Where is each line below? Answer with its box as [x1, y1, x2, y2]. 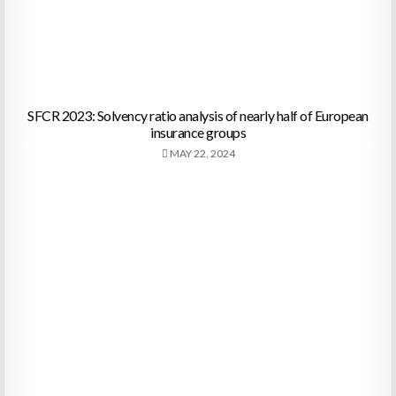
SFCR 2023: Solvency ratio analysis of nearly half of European [27, 106, 369, 124]
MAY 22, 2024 [167, 146, 235, 160]
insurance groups [150, 123, 246, 141]
